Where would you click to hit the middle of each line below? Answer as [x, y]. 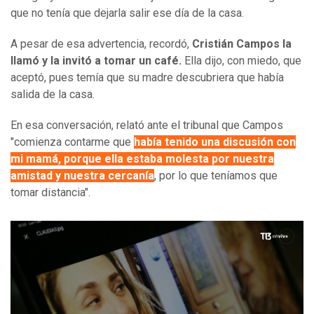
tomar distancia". [50, 193]
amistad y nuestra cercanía [82, 176]
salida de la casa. [53, 95]
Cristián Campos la [242, 44]
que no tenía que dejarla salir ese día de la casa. [127, 13]
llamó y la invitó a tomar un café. [96, 61]
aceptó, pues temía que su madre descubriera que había [147, 78]
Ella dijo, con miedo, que [241, 61]
